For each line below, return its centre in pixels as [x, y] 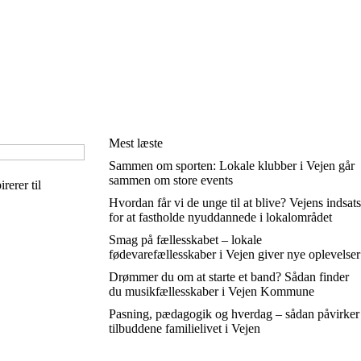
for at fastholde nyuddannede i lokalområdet [220, 217]
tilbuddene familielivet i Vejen [184, 328]
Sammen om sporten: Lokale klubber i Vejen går [231, 166]
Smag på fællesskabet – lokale [185, 240]
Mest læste [135, 143]
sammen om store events [170, 180]
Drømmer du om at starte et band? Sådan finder [228, 277]
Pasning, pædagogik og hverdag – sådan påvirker [234, 314]
